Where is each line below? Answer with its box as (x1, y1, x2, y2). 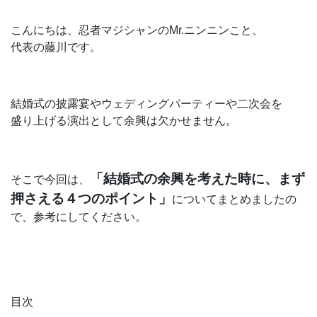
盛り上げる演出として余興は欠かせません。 (11, 115, 237, 127)
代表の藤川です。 (11, 41, 101, 53)
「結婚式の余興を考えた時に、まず (90, 171, 305, 186)
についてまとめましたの (172, 193, 296, 205)
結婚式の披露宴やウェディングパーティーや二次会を (11, 98, 282, 110)
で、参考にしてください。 (11, 211, 146, 223)
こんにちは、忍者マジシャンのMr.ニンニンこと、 (11, 24, 263, 36)
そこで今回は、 (11, 173, 90, 185)
